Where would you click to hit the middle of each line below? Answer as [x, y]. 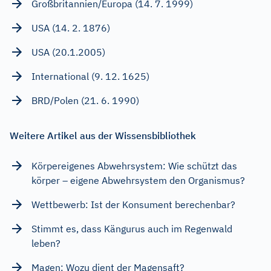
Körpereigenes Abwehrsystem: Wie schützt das [134, 166]
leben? [46, 243]
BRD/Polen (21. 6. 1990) [85, 101]
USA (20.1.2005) [68, 52]
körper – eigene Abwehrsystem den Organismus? [138, 181]
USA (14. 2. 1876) [71, 28]
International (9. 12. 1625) [90, 77]
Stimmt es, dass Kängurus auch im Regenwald [132, 229]
